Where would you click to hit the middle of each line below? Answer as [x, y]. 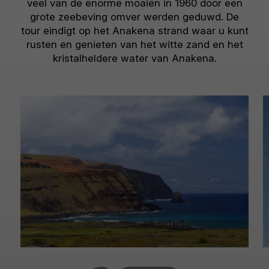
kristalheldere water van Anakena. [134, 58]
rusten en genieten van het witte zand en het [134, 44]
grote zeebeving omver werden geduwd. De [134, 17]
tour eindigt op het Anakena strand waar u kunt [134, 31]
